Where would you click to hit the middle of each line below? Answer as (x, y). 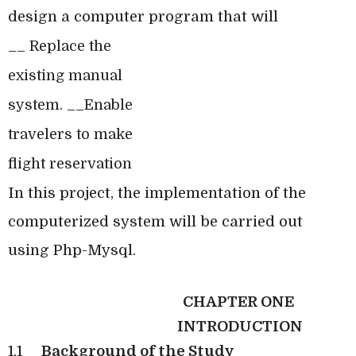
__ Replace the (60, 46)
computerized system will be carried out (155, 221)
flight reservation (70, 163)
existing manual (65, 75)
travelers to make (70, 134)
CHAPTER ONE (238, 301)
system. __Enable (70, 104)
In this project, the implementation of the (157, 192)
